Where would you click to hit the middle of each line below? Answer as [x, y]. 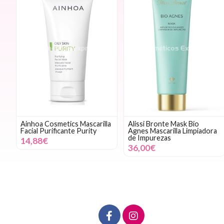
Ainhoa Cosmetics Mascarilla [66, 123]
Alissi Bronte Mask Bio [164, 123]
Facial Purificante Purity [58, 130]
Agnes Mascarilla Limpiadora [173, 130]
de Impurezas [150, 137]
